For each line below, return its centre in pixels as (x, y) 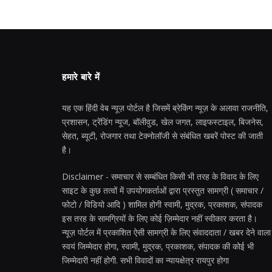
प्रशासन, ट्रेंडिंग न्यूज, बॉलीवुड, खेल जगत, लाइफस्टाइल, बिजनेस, (163, 122)
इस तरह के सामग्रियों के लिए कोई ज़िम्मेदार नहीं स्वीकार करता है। (160, 219)
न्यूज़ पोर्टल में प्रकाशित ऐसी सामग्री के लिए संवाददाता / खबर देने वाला (166, 233)
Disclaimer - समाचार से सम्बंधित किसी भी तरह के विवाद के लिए (160, 177)
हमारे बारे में (81, 77)
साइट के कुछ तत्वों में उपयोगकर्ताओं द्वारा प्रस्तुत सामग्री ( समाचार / (163, 191)
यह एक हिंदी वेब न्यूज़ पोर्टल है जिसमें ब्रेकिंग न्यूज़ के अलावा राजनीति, (165, 108)
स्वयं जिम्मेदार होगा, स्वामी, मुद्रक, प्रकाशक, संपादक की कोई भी (158, 246)
